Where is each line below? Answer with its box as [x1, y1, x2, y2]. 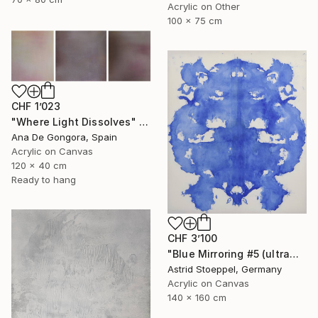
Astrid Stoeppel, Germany [168, 263, 282, 275]
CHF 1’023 [11, 99, 61, 112]
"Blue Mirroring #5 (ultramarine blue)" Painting [290, 247, 300, 260]
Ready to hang [11, 173, 76, 185]
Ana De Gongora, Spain [11, 131, 117, 143]
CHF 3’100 [168, 231, 218, 244]
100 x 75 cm [168, 14, 222, 26]
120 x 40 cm [11, 159, 67, 171]
